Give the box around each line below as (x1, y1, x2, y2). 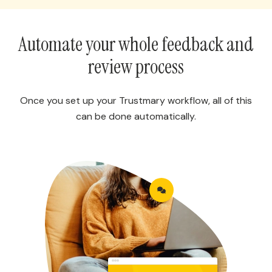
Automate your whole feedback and (18, 31, 254, 57)
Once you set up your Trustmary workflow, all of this (20, 93, 252, 107)
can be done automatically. (76, 109, 196, 123)
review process (88, 53, 184, 80)
